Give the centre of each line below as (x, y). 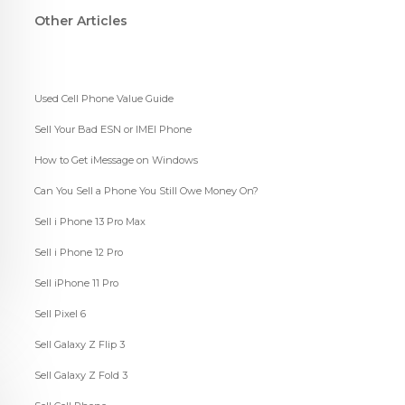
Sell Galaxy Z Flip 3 (79, 345)
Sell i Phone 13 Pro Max (89, 222)
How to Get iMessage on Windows (116, 160)
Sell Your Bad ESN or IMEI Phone (113, 130)
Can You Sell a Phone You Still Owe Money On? (146, 191)
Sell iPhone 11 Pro (76, 283)
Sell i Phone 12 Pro (78, 253)
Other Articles (80, 21)
